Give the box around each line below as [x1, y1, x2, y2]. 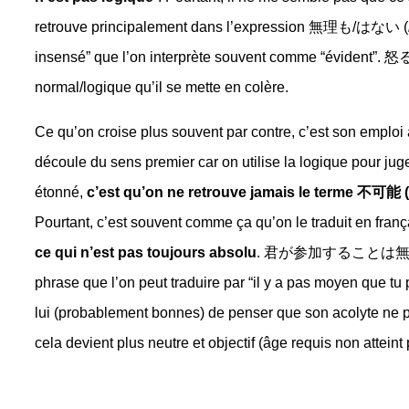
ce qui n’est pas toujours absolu [35, 245, 257, 261]
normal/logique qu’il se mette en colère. [35, 79, 288, 96]
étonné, [35, 184, 83, 201]
